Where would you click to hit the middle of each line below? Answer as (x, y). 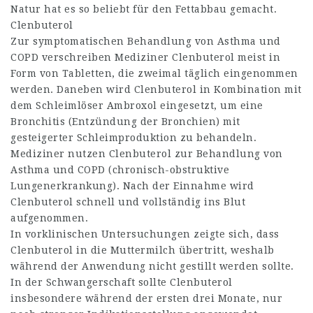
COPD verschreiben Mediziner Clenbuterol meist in (145, 57)
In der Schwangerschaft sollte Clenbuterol (122, 282)
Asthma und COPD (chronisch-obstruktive (120, 170)
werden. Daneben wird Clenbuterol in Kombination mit (156, 89)
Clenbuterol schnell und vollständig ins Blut (128, 202)
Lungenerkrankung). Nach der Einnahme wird (132, 186)
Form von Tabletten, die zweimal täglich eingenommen (154, 73)
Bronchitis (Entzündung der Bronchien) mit (125, 122)
